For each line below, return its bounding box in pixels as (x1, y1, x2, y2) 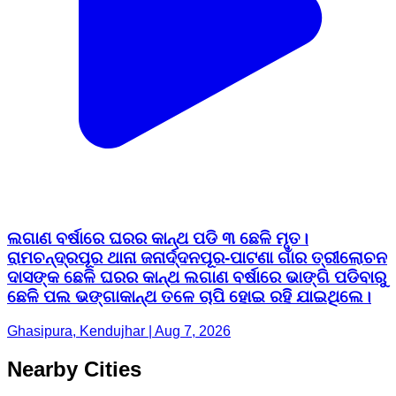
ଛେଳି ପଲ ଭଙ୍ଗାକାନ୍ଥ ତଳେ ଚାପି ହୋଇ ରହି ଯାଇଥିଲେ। (7, 287, 371, 307)
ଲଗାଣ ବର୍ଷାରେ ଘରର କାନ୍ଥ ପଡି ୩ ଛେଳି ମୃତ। (7, 229, 308, 248)
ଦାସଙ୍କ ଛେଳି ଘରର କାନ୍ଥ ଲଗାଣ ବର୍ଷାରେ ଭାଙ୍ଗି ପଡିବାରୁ (7, 268, 386, 287)
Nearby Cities (7, 356, 141, 381)
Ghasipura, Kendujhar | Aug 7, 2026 (7, 323, 231, 339)
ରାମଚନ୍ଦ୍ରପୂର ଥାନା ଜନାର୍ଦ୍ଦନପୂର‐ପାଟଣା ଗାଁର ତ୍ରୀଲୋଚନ (7, 248, 387, 268)
